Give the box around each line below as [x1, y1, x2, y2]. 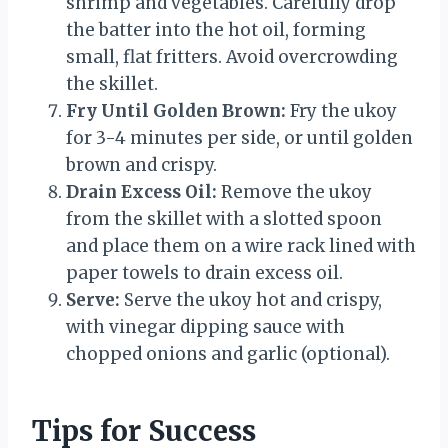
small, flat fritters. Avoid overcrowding [66, 45, 398, 68]
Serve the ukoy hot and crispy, [120, 288, 382, 311]
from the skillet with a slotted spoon [66, 207, 382, 230]
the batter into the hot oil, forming [66, 18, 366, 41]
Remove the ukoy [217, 180, 372, 203]
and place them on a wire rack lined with [66, 234, 416, 257]
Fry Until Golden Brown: [66, 99, 286, 122]
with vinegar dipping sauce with [66, 315, 345, 338]
